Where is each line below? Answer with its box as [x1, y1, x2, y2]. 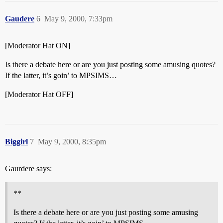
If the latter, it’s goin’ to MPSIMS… [5, 71, 117, 80]
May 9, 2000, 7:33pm [44, 14, 112, 23]
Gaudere [5, 14, 34, 23]
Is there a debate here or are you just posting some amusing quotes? [5, 60, 216, 69]
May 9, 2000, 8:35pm [38, 137, 106, 146]
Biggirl [5, 137, 28, 146]
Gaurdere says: [5, 164, 52, 173]
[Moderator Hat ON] [5, 41, 70, 50]
